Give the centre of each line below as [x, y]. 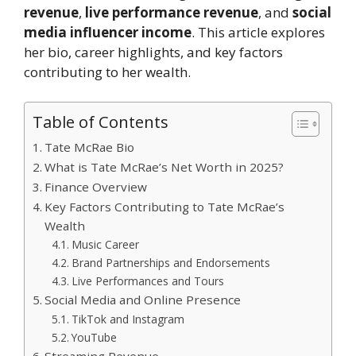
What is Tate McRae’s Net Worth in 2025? [164, 167]
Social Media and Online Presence [143, 300]
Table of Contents [101, 122]
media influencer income [108, 32]
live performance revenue [172, 12]
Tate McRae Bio [90, 147]
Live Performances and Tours [147, 281]
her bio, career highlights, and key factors [153, 52]
